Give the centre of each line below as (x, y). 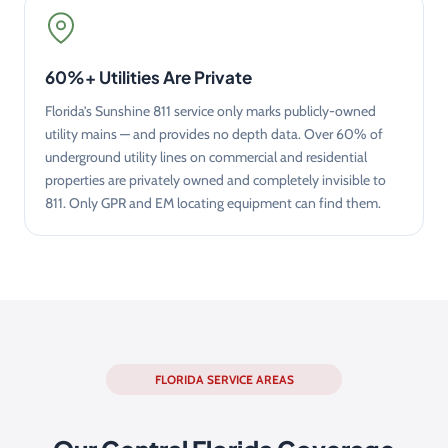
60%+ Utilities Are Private (148, 76)
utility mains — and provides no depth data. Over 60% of (214, 133)
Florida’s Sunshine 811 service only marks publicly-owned (210, 110)
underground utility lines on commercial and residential (206, 156)
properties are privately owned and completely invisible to (215, 179)
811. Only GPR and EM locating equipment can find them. (213, 202)
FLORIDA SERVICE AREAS (224, 379)
